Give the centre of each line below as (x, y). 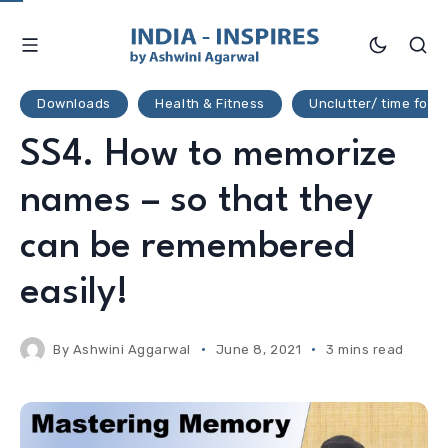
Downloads (74, 104)
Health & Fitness (210, 104)
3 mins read (365, 349)
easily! (74, 293)
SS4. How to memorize (208, 155)
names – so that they (196, 201)
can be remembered (187, 247)
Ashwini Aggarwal (131, 349)
